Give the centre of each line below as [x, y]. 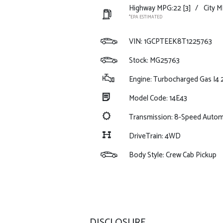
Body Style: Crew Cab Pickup [172, 155]
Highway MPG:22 [155, 8]
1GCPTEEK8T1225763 [178, 42]
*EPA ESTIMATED [145, 17]
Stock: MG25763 [154, 60]
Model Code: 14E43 [158, 98]
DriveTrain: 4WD [155, 136]
